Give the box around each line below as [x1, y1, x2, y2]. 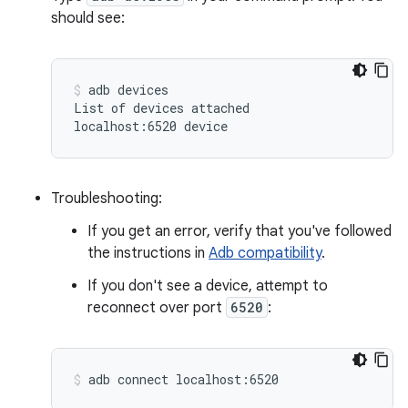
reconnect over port [87, 299, 226, 317]
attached [191, 99, 250, 117]
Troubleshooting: [51, 189, 162, 208]
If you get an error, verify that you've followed [87, 222, 392, 240]
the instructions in [87, 244, 209, 262]
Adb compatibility [209, 244, 321, 262]
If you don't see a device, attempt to [87, 277, 328, 295]
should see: [51, 9, 125, 27]
